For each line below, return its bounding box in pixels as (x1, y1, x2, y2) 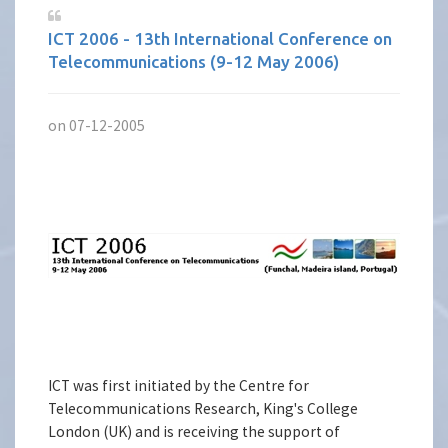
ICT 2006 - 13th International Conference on (48, 29, 393, 48)
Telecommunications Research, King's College (48, 398, 359, 418)
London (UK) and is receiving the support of (48, 421, 341, 441)
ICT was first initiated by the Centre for (48, 375, 310, 395)
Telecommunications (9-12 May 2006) (48, 52, 340, 71)
